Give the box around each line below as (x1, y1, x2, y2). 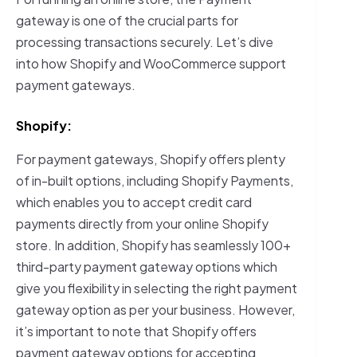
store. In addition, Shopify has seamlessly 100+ (16, 236, 291, 253)
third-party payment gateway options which (16, 257, 277, 275)
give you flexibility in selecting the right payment (16, 279, 297, 296)
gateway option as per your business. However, (16, 300, 295, 318)
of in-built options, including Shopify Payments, (16, 171, 293, 189)
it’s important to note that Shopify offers (16, 322, 257, 339)
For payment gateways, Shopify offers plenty (16, 150, 285, 167)
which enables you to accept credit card (16, 193, 252, 210)
